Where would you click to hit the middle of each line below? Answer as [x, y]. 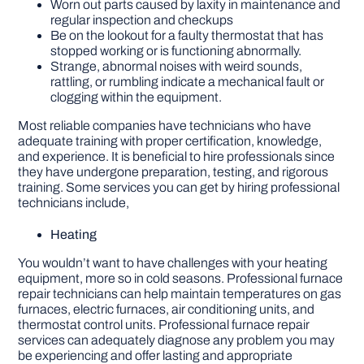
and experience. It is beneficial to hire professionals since [177, 157]
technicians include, [74, 203]
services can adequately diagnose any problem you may [177, 340]
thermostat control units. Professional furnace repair [164, 325]
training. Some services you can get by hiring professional [179, 188]
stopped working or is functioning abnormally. [176, 51]
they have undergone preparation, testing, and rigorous [173, 172]
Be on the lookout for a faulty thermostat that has [187, 36]
